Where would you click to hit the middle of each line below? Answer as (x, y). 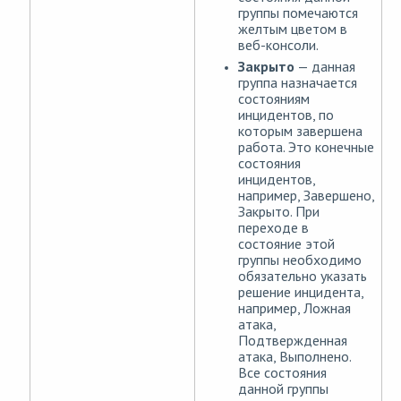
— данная (325, 67)
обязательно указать (303, 276)
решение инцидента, (301, 292)
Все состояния (282, 373)
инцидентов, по (286, 115)
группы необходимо (300, 260)
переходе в (273, 228)
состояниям (274, 99)
